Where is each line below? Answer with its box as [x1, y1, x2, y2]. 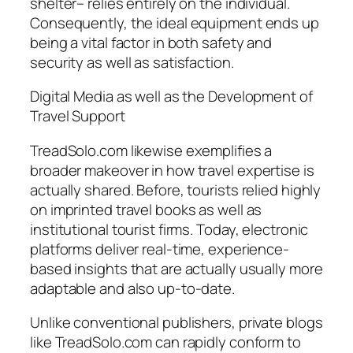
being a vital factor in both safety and [30, 32, 273, 53]
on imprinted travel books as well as [30, 199, 262, 220]
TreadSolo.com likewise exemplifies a [30, 139, 273, 161]
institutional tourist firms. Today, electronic [30, 218, 309, 240]
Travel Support [30, 106, 125, 127]
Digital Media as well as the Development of [30, 86, 313, 107]
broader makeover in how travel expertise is [30, 159, 314, 180]
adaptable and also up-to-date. [30, 277, 235, 299]
